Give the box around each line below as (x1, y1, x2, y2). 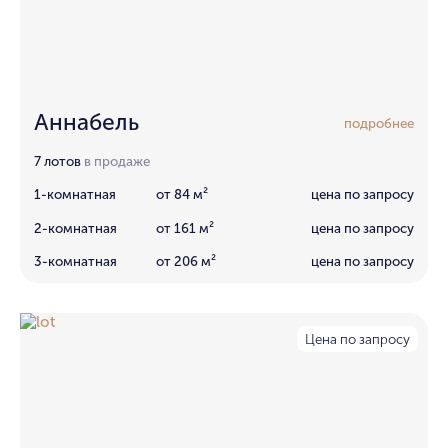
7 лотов (34, 153, 82, 170)
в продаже (84, 153, 151, 170)
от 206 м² (156, 252, 217, 269)
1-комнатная (34, 186, 117, 203)
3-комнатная (34, 252, 118, 269)
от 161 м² (156, 219, 215, 236)
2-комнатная (34, 219, 118, 236)
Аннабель (34, 109, 140, 137)
